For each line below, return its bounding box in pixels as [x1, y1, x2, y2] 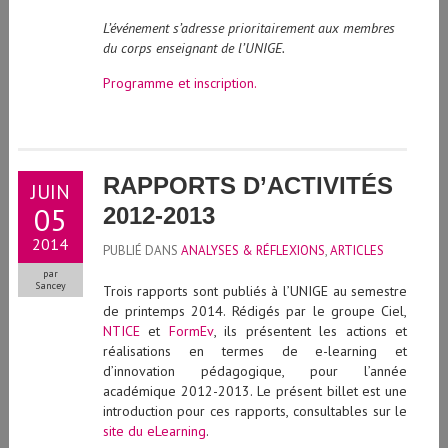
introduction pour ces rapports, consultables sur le [102, 402, 408, 421]
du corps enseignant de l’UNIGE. [102, 39, 285, 58]
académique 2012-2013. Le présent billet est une [102, 382, 408, 401]
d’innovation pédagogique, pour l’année [102, 362, 408, 381]
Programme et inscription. [102, 74, 257, 93]
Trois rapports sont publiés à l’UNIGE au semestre [102, 282, 408, 301]
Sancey [34, 279, 66, 293]
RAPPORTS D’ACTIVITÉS [102, 172, 393, 200]
